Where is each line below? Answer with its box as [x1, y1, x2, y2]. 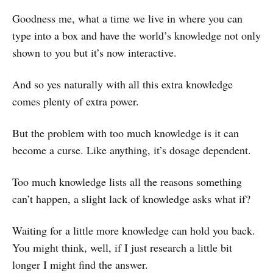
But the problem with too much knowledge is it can [12, 125, 239, 140]
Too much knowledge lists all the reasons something [12, 174, 242, 189]
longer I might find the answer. [12, 257, 148, 272]
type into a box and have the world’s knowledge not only [12, 27, 261, 43]
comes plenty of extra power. [12, 93, 139, 108]
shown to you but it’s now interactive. [12, 44, 177, 60]
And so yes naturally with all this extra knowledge [12, 76, 233, 91]
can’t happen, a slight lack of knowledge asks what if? [12, 191, 250, 206]
